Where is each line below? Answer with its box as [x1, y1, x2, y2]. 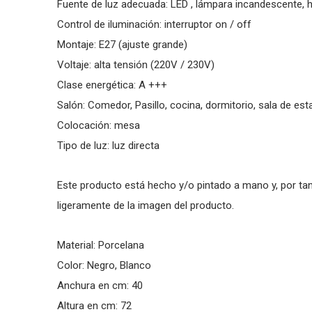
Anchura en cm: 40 [57, 279, 143, 292]
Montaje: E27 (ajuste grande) [57, 38, 187, 51]
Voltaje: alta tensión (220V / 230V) [57, 58, 214, 71]
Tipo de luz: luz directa [57, 139, 159, 152]
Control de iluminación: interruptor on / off [57, 18, 251, 31]
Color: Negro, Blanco [57, 259, 151, 272]
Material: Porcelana [57, 239, 144, 251]
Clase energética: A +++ [57, 79, 167, 91]
